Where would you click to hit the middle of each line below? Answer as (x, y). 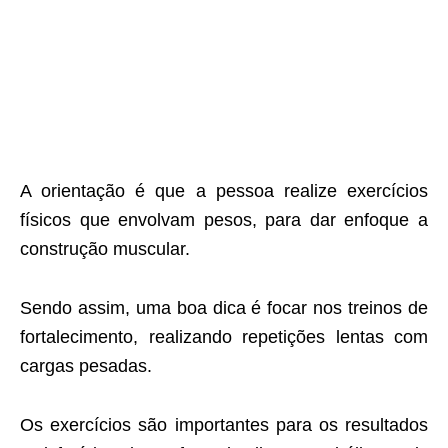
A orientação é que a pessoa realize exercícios (224, 191)
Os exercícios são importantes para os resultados (224, 425)
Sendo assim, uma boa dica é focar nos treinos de (224, 308)
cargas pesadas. (86, 366)
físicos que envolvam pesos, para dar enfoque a (224, 220)
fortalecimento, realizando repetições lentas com (224, 337)
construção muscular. (105, 249)
